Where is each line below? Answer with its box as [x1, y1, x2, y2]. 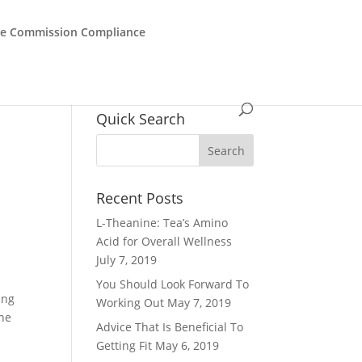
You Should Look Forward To [96, 276, 250, 292]
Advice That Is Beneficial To [96, 319, 244, 335]
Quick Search [96, 109, 186, 128]
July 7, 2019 [96, 252, 158, 267]
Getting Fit [96, 338, 153, 353]
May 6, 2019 [155, 338, 220, 353]
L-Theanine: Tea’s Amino [96, 215, 229, 230]
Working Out [96, 295, 165, 310]
